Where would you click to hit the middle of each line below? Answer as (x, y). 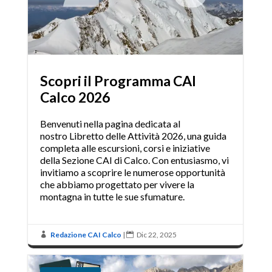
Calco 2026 (75, 97)
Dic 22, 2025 (156, 235)
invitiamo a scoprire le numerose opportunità (132, 172)
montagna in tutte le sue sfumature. (112, 197)
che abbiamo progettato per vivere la (117, 185)
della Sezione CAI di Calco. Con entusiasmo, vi (134, 160)
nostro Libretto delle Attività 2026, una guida (133, 136)
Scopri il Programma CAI (118, 81)
